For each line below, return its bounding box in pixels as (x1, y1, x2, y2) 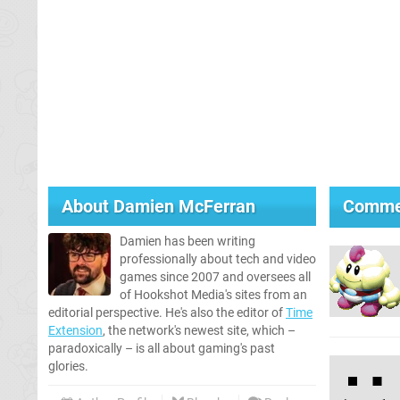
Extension (48, 322, 103, 338)
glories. (48, 358, 88, 374)
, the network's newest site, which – (103, 322, 296, 338)
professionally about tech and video (120, 251, 316, 267)
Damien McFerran (113, 195, 255, 217)
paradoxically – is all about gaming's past (48, 340, 275, 356)
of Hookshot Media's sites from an (120, 287, 307, 303)
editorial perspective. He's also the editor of (48, 304, 286, 321)
